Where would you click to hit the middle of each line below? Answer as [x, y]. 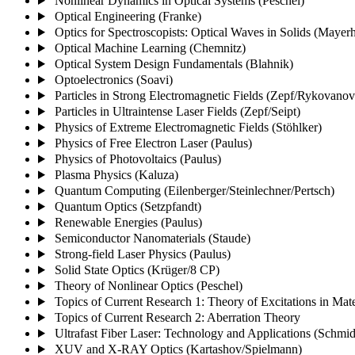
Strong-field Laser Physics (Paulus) [142, 254]
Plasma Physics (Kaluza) [116, 174]
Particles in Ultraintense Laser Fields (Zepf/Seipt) [177, 111]
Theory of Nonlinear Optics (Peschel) [148, 285]
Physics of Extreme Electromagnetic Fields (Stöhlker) [188, 127]
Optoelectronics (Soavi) [113, 79]
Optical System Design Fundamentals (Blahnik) [174, 63]
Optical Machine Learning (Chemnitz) [150, 48]
